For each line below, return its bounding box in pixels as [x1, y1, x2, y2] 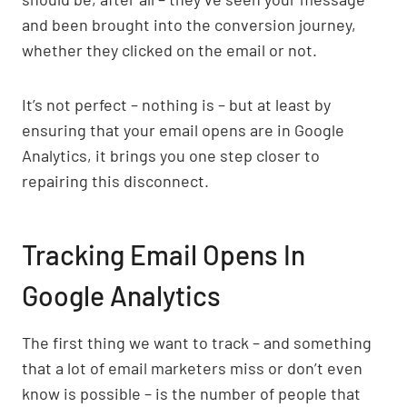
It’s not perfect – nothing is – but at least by [22, 94, 331, 114]
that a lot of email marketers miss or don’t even [22, 357, 362, 378]
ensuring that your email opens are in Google [22, 119, 344, 140]
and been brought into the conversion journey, [22, 14, 356, 35]
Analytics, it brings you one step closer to [22, 144, 320, 165]
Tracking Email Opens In [22, 237, 305, 271]
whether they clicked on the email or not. [22, 39, 317, 60]
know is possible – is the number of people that [22, 382, 361, 403]
